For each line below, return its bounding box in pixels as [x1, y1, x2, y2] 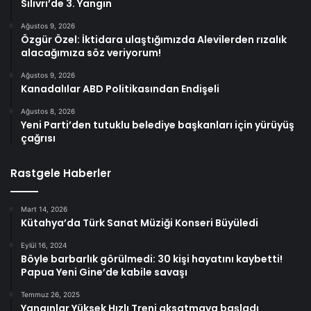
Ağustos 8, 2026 [21, 106, 75, 115]
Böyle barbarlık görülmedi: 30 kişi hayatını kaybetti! [21, 251, 283, 266]
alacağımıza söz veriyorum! [21, 45, 161, 60]
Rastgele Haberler [10, 165, 111, 180]
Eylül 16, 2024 [21, 240, 67, 249]
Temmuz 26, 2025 [21, 289, 80, 299]
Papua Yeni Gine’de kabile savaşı [21, 264, 187, 279]
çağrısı [21, 131, 56, 145]
